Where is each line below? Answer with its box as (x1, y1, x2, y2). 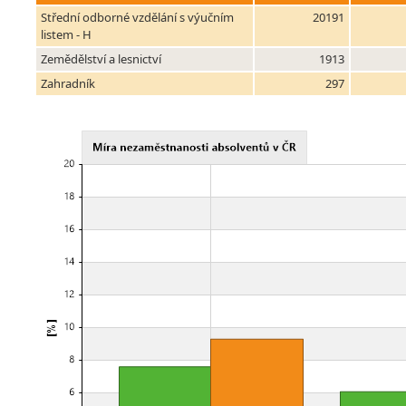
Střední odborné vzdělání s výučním (41, 9, 234, 26)
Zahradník (41, 75, 95, 92)
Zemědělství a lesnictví (41, 51, 161, 68)
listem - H (41, 26, 92, 43)
